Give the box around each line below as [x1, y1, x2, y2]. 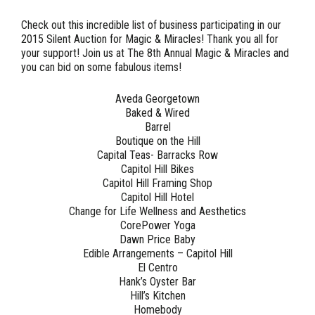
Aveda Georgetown [115, 92, 200, 106]
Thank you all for [204, 32, 278, 46]
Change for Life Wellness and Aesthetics [69, 205, 246, 219]
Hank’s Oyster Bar [119, 275, 196, 289]
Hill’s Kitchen [129, 289, 186, 303]
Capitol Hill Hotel [121, 191, 194, 205]
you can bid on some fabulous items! [21, 60, 181, 75]
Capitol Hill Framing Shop [103, 176, 212, 191]
